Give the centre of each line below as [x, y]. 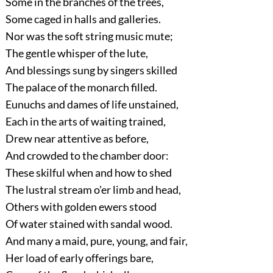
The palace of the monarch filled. [81, 87]
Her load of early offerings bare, [79, 258]
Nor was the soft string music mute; [89, 36]
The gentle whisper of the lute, [76, 53]
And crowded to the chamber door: [87, 156]
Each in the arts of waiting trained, [85, 122]
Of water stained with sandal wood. [89, 224]
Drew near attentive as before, [77, 139]
